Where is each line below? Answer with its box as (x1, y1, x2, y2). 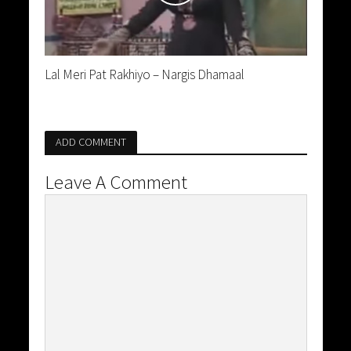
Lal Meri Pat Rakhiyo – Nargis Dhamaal (44, 66, 244, 84)
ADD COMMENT (55, 135, 126, 150)
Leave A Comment (44, 169, 187, 195)
